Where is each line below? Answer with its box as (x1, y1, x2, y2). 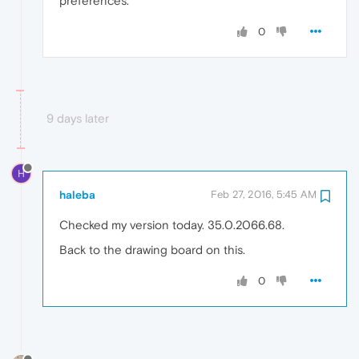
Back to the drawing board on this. (59, 242, 245, 256)
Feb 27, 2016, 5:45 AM (211, 188, 317, 200)
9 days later (46, 111, 109, 125)
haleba (59, 188, 95, 201)
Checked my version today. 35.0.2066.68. (59, 217, 284, 232)
